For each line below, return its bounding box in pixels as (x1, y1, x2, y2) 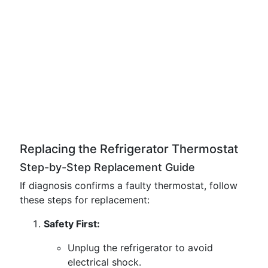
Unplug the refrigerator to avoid (68, 242, 213, 254)
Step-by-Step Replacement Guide (20, 161, 195, 173)
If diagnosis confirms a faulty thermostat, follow (20, 179, 237, 191)
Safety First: (44, 218, 100, 230)
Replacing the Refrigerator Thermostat (20, 142, 238, 156)
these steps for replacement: (20, 194, 150, 206)
